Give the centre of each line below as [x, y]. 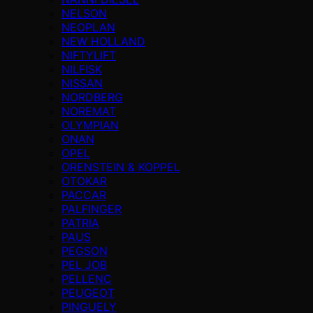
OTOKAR [84, 181]
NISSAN [82, 83]
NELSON [84, 13]
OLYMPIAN [90, 125]
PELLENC [87, 278]
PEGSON [85, 250]
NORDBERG [92, 97]
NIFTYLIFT [89, 55]
